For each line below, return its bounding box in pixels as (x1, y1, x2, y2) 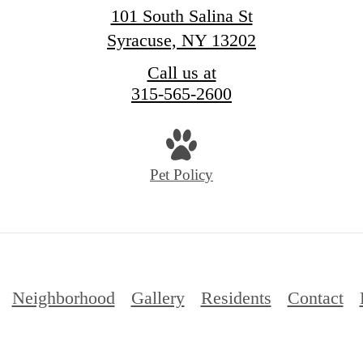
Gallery (130, 287, 185, 308)
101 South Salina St (110, 6, 253, 27)
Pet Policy (150, 165, 213, 183)
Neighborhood (11, 287, 115, 308)
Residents (200, 287, 271, 308)
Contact (287, 287, 344, 308)
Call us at (147, 62, 216, 83)
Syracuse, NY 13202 (107, 30, 256, 51)
